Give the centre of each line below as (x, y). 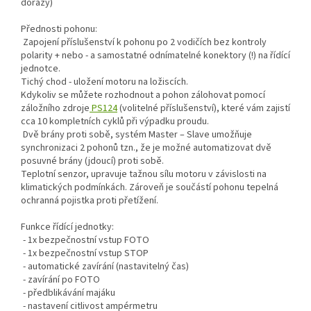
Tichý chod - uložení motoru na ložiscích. (104, 82)
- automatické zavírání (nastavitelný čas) (105, 267)
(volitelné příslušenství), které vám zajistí (204, 109)
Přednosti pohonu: (59, 30)
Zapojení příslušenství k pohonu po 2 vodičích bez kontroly (144, 43)
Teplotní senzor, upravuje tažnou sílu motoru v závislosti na (144, 175)
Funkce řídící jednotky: (67, 227)
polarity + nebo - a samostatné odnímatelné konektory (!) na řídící (155, 56)
